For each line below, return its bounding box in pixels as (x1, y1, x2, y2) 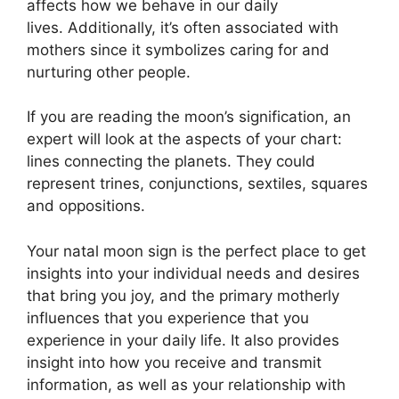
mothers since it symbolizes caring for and (27, 40, 330, 59)
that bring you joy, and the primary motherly (27, 286, 339, 305)
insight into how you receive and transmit (27, 353, 322, 371)
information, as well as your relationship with (27, 375, 346, 394)
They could (236, 152, 315, 170)
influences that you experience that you (27, 308, 309, 327)
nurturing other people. (27, 62, 191, 81)
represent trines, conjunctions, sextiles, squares (27, 175, 368, 192)
